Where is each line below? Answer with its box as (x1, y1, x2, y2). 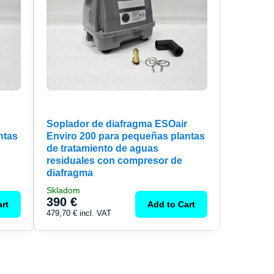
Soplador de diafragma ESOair (46, 119, 187, 130)
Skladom (46, 185, 80, 196)
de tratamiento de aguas (46, 143, 158, 154)
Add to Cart (147, 199, 196, 210)
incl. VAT (79, 209, 111, 218)
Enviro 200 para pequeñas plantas (46, 131, 205, 142)
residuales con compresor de (46, 155, 182, 166)
